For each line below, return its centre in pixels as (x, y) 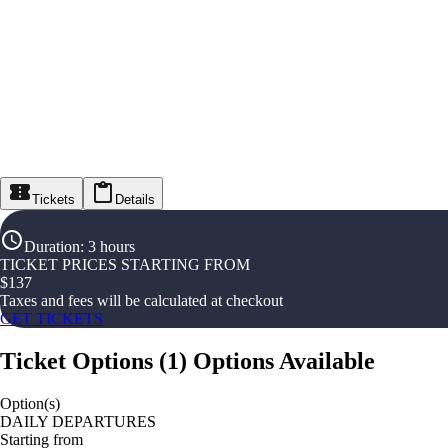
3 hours (111, 247)
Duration (52, 247)
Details (135, 200)
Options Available (284, 361)
